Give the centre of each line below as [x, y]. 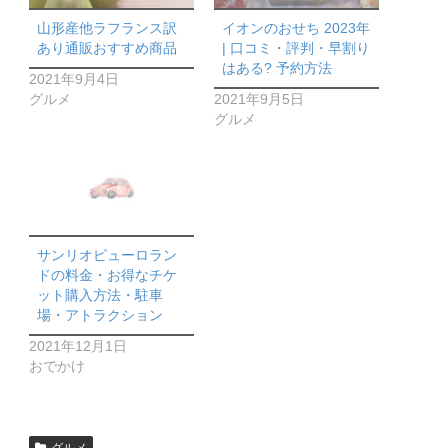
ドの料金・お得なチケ [107, 275]
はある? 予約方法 [277, 68]
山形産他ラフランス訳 [107, 28]
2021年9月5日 [259, 98]
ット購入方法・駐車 [100, 295]
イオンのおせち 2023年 [296, 28]
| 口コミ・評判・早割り [296, 48]
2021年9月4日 [74, 78]
